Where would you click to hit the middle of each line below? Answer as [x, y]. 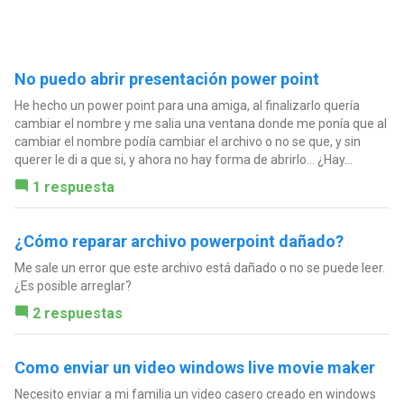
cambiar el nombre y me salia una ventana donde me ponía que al [200, 124]
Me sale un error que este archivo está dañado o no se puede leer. [199, 268]
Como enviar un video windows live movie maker [194, 368]
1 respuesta [73, 188]
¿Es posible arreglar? [73, 286]
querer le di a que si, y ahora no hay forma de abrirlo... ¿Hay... [183, 160]
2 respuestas [77, 314]
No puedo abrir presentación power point [166, 79]
